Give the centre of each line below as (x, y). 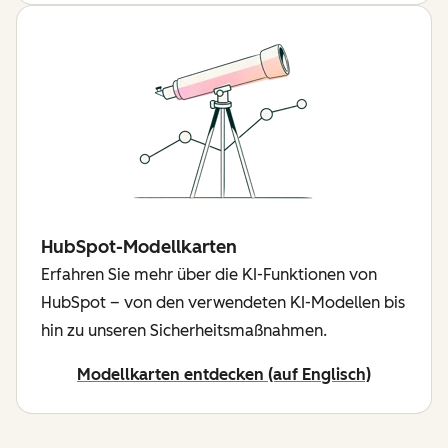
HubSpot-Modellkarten (139, 247)
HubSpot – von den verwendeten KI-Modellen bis (223, 303)
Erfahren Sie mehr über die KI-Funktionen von (209, 275)
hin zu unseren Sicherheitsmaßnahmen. (184, 331)
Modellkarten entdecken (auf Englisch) (224, 375)
